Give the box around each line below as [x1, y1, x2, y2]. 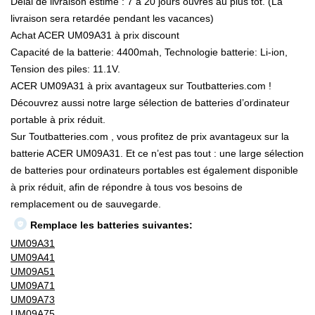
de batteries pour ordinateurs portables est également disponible [11, 165, 298, 176]
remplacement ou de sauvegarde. [11, 198, 161, 210]
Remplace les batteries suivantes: [30, 219, 193, 231]
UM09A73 [11, 294, 55, 306]
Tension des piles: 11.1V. [11, 63, 120, 75]
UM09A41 [11, 252, 55, 264]
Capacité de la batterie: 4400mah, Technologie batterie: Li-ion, [11, 46, 288, 58]
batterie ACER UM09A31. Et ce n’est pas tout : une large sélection [11, 148, 304, 160]
